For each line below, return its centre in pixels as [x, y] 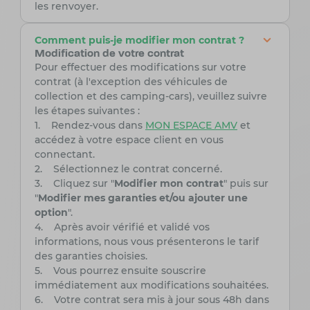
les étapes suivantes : [87, 111]
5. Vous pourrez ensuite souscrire [120, 271]
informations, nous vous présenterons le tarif [146, 242]
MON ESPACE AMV [191, 126]
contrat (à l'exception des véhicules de [131, 82]
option [51, 213]
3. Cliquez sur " [74, 184]
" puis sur [246, 184]
